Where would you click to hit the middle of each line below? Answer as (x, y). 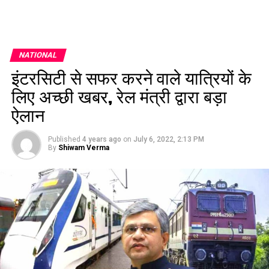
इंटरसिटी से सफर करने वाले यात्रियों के (131, 77)
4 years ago (101, 139)
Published (64, 139)
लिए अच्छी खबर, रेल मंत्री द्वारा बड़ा (119, 96)
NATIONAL (38, 55)
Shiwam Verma (83, 148)
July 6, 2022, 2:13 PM (168, 139)
